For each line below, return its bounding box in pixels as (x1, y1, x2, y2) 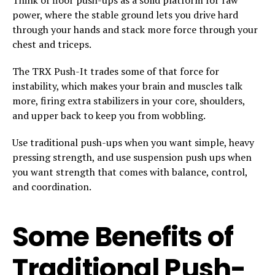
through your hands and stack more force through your (12, 22, 258, 36)
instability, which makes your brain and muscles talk (12, 79, 242, 93)
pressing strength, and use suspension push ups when (12, 150, 252, 164)
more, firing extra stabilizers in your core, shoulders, (12, 93, 245, 107)
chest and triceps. (12, 37, 91, 51)
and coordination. (12, 179, 91, 193)
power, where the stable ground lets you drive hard (12, 7, 238, 21)
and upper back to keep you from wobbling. (12, 108, 206, 122)
